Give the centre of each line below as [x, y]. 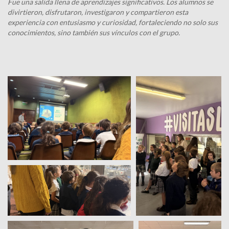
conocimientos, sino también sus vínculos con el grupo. [94, 32]
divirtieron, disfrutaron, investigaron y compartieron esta [98, 12]
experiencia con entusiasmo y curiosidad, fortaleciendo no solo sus [113, 22]
